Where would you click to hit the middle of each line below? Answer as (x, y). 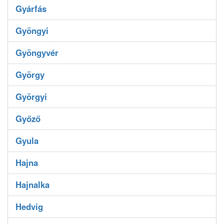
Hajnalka (32, 185)
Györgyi (31, 97)
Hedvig (29, 207)
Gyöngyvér (37, 53)
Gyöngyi (32, 31)
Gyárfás (31, 9)
